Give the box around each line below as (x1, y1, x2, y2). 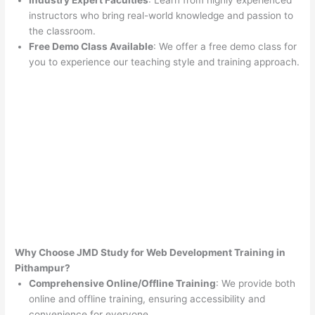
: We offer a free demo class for (153, 41, 297, 53)
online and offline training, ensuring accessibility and (29, 293, 266, 305)
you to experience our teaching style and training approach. (29, 56, 300, 68)
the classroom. (29, 25, 96, 37)
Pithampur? (15, 262, 71, 274)
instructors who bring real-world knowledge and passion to (29, 10, 294, 22)
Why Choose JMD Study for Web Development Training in (15, 247, 286, 259)
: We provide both (216, 278, 296, 290)
